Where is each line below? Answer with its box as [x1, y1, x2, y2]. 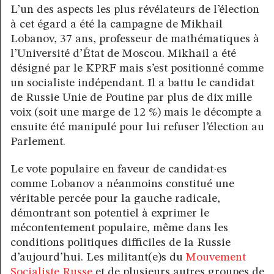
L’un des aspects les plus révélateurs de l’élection [10, 4, 259, 17]
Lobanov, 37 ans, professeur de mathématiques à [10, 33, 259, 46]
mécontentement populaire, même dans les [10, 222, 228, 235]
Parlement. [10, 136, 65, 149]
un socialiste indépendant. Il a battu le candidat [10, 77, 254, 90]
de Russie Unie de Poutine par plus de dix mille [10, 92, 252, 105]
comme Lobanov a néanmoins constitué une [10, 178, 234, 191]
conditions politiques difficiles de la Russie [10, 237, 231, 250]
